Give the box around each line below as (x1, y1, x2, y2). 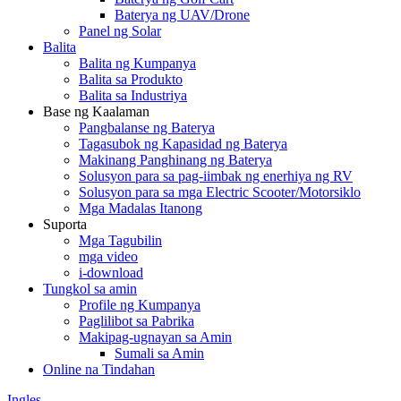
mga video (79, 249, 138, 264)
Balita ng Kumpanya (79, 55, 196, 71)
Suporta (43, 217, 87, 232)
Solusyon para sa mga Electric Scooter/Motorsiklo (79, 184, 361, 200)
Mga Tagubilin (79, 233, 162, 248)
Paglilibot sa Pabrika (79, 313, 194, 328)
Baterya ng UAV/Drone (115, 7, 250, 22)
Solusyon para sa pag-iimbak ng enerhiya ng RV (79, 168, 353, 183)
